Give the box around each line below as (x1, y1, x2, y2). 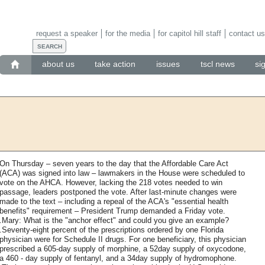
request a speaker (35, 28, 98, 38)
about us (41, 59, 75, 69)
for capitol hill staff (157, 28, 221, 38)
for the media (105, 28, 150, 38)
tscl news (200, 59, 235, 69)
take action (95, 59, 136, 69)
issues (156, 59, 180, 69)
